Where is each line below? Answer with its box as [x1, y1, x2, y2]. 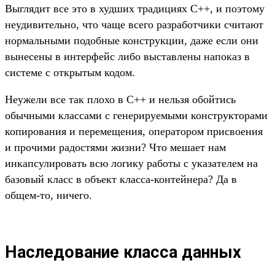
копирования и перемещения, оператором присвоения [5, 125, 263, 138]
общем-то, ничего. [5, 189, 92, 202]
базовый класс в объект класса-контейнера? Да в [5, 173, 237, 186]
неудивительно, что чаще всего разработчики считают [5, 18, 263, 31]
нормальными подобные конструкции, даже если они [5, 34, 258, 47]
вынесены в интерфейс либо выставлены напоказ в [5, 50, 250, 63]
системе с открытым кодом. [5, 66, 135, 79]
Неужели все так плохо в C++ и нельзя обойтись [5, 93, 236, 106]
